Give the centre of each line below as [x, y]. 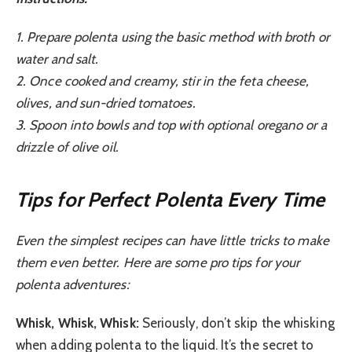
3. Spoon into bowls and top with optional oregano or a [171, 125]
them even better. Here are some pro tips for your [158, 263]
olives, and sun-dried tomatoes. [106, 103]
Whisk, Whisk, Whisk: [77, 323]
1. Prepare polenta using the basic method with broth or [172, 37]
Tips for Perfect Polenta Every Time [170, 200]
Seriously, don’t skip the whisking [236, 323]
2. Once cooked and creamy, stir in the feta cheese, [163, 81]
